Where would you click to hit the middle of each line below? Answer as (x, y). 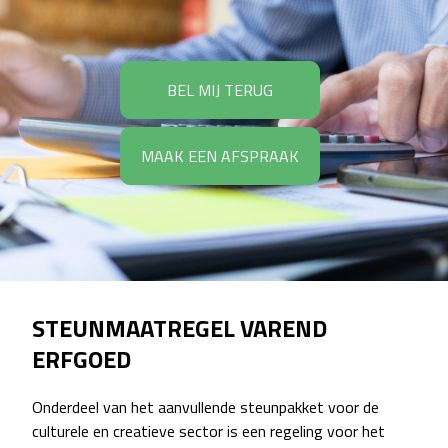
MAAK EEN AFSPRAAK (220, 155)
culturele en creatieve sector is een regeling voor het (208, 431)
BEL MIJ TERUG (220, 89)
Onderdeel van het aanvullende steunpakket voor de (205, 407)
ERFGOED (81, 359)
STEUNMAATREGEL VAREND (179, 328)
